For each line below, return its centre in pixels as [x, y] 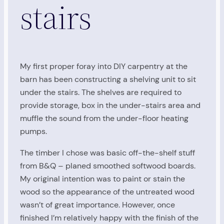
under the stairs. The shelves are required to [101, 92]
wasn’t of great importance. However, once [97, 204]
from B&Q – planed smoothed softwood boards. [108, 165]
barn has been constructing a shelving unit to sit [108, 79]
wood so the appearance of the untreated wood [107, 191]
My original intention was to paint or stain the [102, 178]
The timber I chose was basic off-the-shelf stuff [107, 152]
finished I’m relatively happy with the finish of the [109, 217]
